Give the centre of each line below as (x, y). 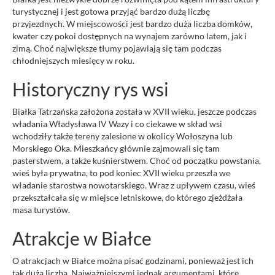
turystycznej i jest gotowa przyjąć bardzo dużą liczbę (111, 12)
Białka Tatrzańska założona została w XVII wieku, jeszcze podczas (134, 112)
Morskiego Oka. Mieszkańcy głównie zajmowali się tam (116, 149)
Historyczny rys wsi (91, 89)
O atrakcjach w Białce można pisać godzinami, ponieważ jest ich (133, 261)
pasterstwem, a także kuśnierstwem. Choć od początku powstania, (137, 161)
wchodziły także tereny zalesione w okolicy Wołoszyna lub (122, 136)
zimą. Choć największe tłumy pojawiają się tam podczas (117, 48)
